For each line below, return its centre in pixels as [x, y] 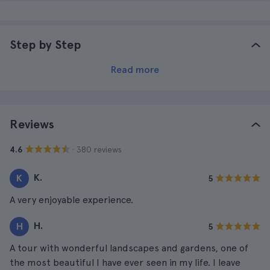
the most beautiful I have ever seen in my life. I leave [125, 262]
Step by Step [45, 45]
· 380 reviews [97, 149]
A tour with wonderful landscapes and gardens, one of [129, 248]
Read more [135, 70]
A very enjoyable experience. [71, 200]
